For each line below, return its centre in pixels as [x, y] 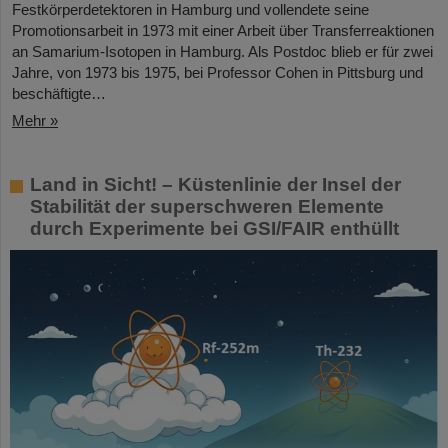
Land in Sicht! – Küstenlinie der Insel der [215, 185]
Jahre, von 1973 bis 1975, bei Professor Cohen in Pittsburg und [217, 73]
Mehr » [35, 121]
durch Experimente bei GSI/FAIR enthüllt [214, 229]
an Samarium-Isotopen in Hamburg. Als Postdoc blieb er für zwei [222, 52]
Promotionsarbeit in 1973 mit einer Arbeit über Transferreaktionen [223, 31]
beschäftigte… [59, 94]
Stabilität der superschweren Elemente [207, 207]
